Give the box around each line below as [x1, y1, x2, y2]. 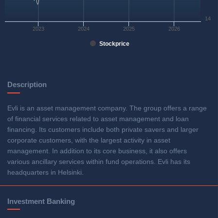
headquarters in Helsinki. [7, 169, 84, 177]
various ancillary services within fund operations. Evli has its [7, 158, 190, 166]
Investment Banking [7, 197, 75, 205]
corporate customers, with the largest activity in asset [7, 137, 170, 145]
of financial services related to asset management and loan [7, 115, 189, 123]
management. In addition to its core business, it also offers [7, 147, 187, 155]
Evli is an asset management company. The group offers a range [7, 105, 207, 112]
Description [7, 80, 47, 89]
